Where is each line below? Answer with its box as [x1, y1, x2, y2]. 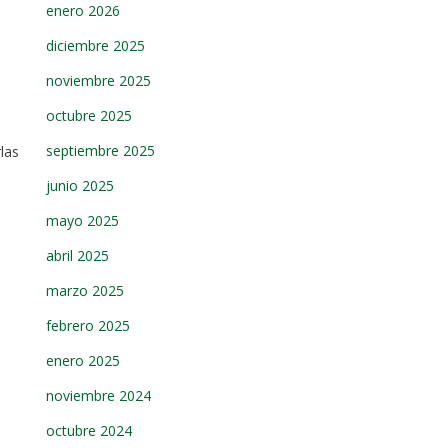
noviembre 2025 [46, 71, 151, 90]
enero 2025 [46, 351, 120, 370]
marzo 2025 [46, 281, 124, 300]
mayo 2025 [46, 211, 119, 230]
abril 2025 [46, 246, 109, 265]
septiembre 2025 [46, 141, 155, 160]
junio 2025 [46, 176, 114, 195]
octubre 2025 [46, 106, 132, 125]
